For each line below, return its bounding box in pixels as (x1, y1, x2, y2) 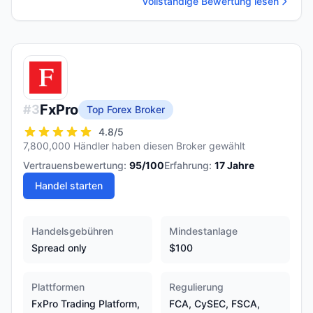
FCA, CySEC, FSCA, (169, 298, 260, 310)
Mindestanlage (169, 225, 238, 237)
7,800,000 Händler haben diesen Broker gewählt (23, 140, 245, 152)
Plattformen (31, 281, 85, 293)
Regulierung (169, 281, 224, 293)
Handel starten (35, 180, 103, 191)
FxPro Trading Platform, (31, 298, 140, 310)
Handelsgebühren (31, 225, 113, 237)
